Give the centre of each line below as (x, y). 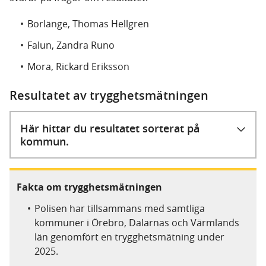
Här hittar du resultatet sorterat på (110, 128)
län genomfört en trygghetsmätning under (129, 237)
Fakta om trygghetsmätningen (89, 187)
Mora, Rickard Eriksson (78, 66)
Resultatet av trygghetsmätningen (109, 95)
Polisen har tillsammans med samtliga (120, 208)
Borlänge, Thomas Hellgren (88, 24)
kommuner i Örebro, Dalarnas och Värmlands (137, 223)
